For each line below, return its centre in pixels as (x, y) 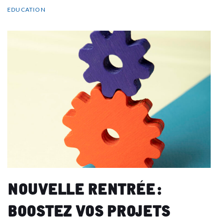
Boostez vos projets (89, 208)
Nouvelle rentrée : (84, 186)
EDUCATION (27, 10)
